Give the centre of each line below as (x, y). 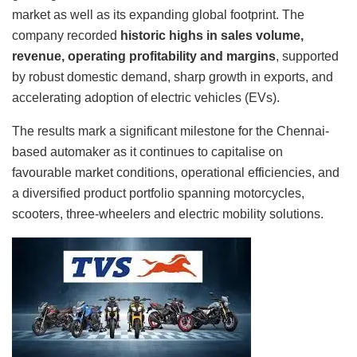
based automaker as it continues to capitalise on (147, 152)
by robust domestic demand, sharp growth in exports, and (173, 77)
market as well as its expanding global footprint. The (158, 15)
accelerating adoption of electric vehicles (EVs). (146, 98)
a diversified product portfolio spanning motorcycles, (158, 194)
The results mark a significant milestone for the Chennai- (171, 131)
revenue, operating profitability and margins (144, 57)
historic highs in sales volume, (212, 36)
